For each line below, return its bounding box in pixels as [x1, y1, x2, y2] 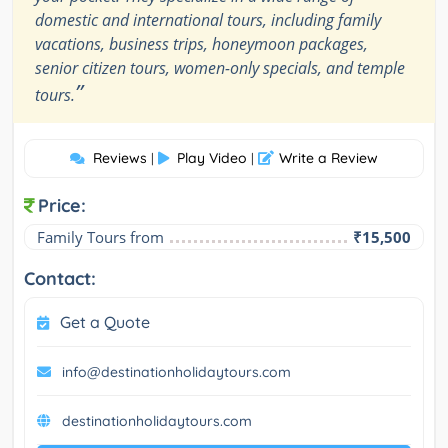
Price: [38, 194, 86, 218]
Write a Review [279, 149, 378, 168]
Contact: [24, 267, 96, 291]
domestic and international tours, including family [35, 9, 381, 32]
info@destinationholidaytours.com [62, 363, 291, 382]
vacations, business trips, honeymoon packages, [35, 33, 368, 56]
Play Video [177, 149, 247, 168]
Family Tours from [37, 227, 164, 248]
